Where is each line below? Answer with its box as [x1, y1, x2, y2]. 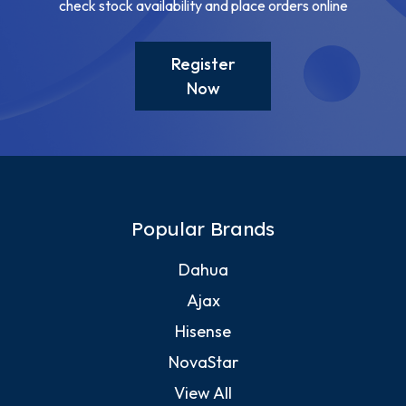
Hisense [175, 321, 231, 343]
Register [170, 53, 236, 75]
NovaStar [168, 352, 238, 373]
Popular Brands [131, 217, 275, 241]
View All [174, 382, 232, 404]
